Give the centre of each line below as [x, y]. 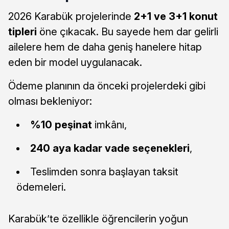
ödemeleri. [41, 187]
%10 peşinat [61, 124]
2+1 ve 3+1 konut [176, 16]
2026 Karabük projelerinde [71, 16]
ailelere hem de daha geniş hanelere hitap [105, 47]
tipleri [22, 31]
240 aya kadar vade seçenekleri [110, 148]
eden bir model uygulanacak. [75, 62]
